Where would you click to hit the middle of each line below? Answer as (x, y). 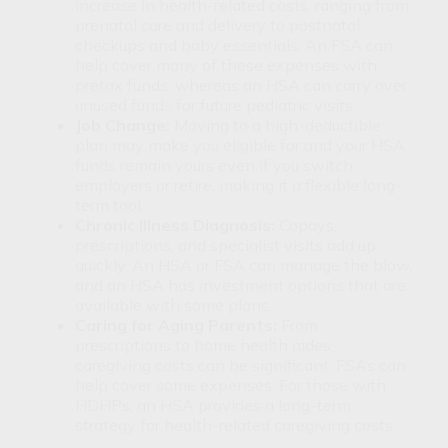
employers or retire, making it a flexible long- (238, 184)
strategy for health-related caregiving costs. (235, 424)
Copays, (306, 224)
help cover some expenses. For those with (230, 384)
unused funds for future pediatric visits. (215, 104)
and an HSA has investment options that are (240, 284)
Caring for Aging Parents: (176, 324)
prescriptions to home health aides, (204, 344)
